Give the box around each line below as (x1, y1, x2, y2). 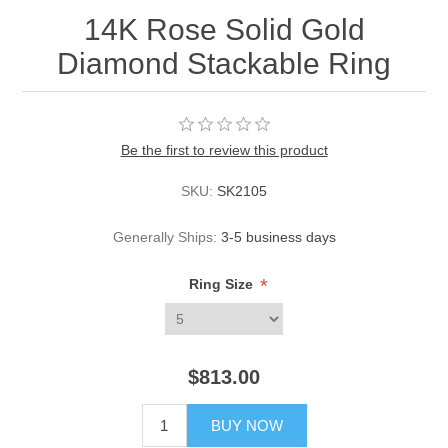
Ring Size (188, 276, 257, 293)
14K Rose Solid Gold (83, 13, 365, 47)
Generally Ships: (112, 229, 217, 246)
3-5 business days (220, 229, 336, 246)
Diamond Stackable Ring (57, 47, 391, 81)
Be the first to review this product (120, 142, 328, 159)
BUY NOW (210, 417, 283, 435)
